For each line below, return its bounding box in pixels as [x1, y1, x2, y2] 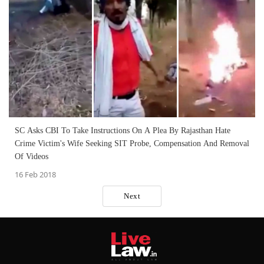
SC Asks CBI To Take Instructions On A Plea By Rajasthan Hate [15, 126, 230, 135]
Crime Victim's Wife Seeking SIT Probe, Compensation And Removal [15, 138, 249, 148]
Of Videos [15, 151, 48, 161]
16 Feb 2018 [15, 169, 56, 180]
